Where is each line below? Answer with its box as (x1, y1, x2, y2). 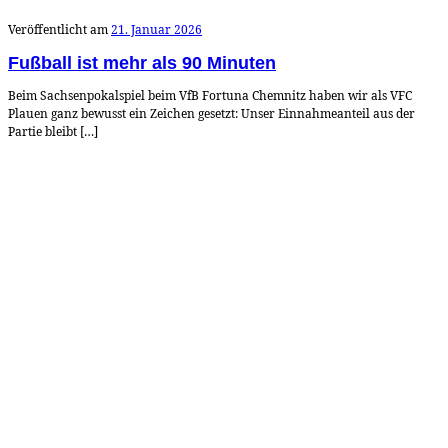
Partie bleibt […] (8, 122, 98, 140)
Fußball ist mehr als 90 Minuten (8, 52, 276, 73)
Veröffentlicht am (8, 20, 111, 38)
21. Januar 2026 (111, 20, 202, 38)
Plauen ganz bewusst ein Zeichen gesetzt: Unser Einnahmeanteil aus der (8, 104, 415, 122)
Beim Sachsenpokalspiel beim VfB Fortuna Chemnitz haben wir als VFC (8, 86, 412, 104)
